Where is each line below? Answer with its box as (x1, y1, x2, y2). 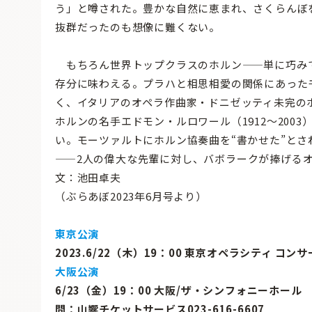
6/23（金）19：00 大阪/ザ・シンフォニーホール (55, 282, 302, 297)
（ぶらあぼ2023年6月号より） (55, 188, 207, 203)
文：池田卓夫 (55, 169, 121, 185)
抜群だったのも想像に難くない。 (55, 19, 220, 34)
